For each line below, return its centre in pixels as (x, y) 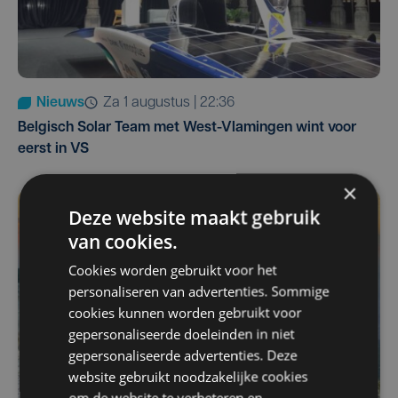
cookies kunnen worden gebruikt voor (185, 312)
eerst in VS (53, 149)
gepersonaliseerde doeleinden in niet (182, 334)
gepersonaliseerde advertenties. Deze (183, 355)
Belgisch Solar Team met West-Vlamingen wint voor (187, 127)
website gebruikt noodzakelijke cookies (188, 376)
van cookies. (123, 241)
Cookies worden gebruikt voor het (173, 270)
